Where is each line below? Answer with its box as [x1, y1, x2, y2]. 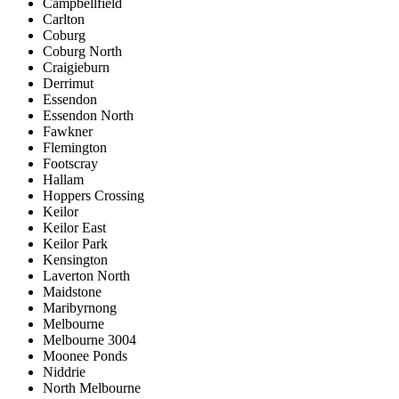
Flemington [43, 140, 107, 156]
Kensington [43, 252, 108, 268]
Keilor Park [43, 236, 108, 252]
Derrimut [43, 76, 94, 92]
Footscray [43, 156, 98, 172]
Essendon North [43, 108, 134, 124]
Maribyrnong [43, 300, 117, 316]
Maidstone [43, 284, 102, 300]
